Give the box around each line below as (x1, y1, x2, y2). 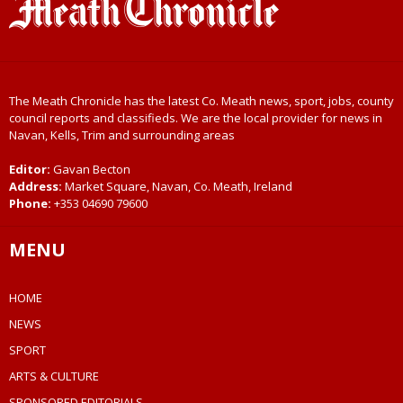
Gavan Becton (53, 161, 130, 178)
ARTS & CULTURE (9, 368, 99, 385)
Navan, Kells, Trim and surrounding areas (9, 127, 235, 144)
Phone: (9, 195, 54, 212)
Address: (9, 178, 62, 195)
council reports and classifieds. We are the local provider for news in (9, 110, 382, 127)
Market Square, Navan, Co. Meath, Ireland (62, 178, 292, 195)
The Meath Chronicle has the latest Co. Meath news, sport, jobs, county (9, 93, 394, 110)
